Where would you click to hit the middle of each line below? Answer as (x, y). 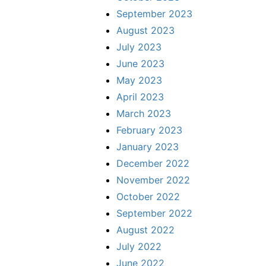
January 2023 (148, 147)
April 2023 (140, 97)
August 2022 (145, 230)
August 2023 (145, 31)
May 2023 (139, 80)
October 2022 (148, 197)
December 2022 (153, 164)
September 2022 (154, 213)
